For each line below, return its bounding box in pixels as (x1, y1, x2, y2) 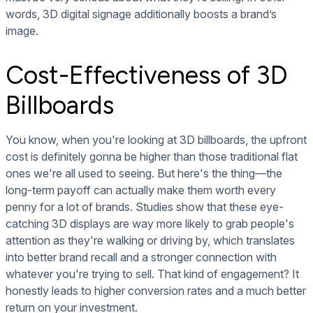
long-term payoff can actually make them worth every (6, 183, 276, 197)
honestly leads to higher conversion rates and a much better (6, 284, 306, 298)
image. (6, 24, 38, 38)
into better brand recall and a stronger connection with (6, 250, 277, 264)
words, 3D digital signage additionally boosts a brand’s (6, 7, 277, 22)
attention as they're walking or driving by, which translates (6, 233, 295, 247)
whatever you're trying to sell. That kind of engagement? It (6, 267, 299, 281)
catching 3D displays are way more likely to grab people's (6, 217, 294, 231)
